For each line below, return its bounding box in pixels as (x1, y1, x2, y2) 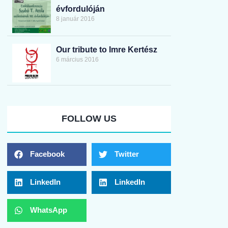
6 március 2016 (55, 56, 99, 64)
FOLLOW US (62, 113, 117, 124)
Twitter (115, 150, 139, 159)
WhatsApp (30, 206, 67, 215)
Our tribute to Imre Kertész (55, 45, 157, 54)
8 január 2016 (55, 15, 95, 22)
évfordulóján (55, 4, 105, 13)
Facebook (30, 150, 65, 159)
